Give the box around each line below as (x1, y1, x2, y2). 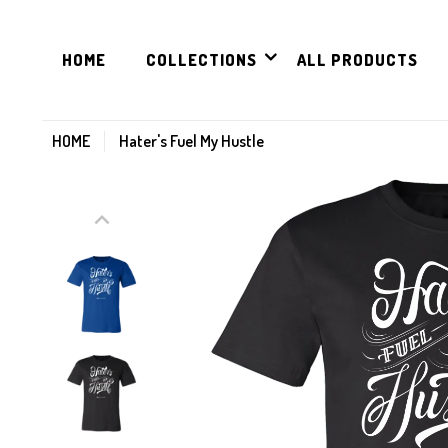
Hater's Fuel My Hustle (119, 131, 264, 151)
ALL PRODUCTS (297, 50, 418, 70)
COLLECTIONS (146, 50, 257, 70)
